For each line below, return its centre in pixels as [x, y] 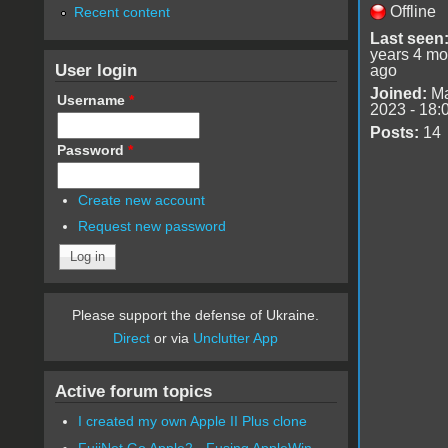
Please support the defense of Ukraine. [196, 315]
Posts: [394, 132]
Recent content [121, 11]
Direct [132, 338]
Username [92, 99]
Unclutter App [236, 338]
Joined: [398, 93]
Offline [412, 11]
